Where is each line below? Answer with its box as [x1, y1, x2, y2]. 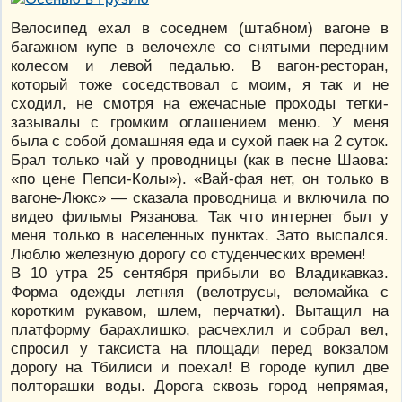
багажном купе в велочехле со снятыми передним [11, 38, 389, 57]
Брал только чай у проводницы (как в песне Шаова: [11, 151, 389, 170]
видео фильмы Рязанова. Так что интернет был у [11, 207, 389, 226]
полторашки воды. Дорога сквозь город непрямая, [11, 377, 389, 396]
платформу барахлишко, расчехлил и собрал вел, [11, 320, 389, 339]
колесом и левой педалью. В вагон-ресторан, [11, 57, 389, 75]
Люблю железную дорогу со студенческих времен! [11, 245, 366, 264]
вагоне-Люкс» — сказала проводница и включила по [11, 188, 389, 207]
